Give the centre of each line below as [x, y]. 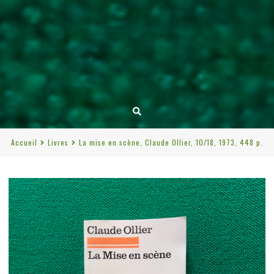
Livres [58, 142]
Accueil [24, 142]
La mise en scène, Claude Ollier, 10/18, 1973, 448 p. [171, 142]
